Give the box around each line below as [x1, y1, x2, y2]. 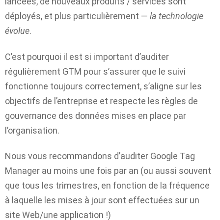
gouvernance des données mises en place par [5, 110, 186, 121]
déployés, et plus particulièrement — [5, 11, 150, 22]
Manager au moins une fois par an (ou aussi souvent [5, 165, 211, 176]
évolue [5, 26, 29, 36]
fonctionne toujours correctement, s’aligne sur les [5, 81, 202, 91]
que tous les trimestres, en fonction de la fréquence [5, 180, 210, 191]
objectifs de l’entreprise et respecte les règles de [5, 95, 198, 106]
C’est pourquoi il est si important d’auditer [5, 51, 169, 62]
